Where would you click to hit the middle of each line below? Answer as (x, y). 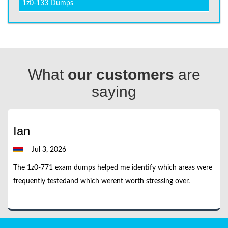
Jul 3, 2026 (45, 150)
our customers (121, 75)
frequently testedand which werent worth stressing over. (102, 181)
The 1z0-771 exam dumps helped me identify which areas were (113, 168)
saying (114, 91)
